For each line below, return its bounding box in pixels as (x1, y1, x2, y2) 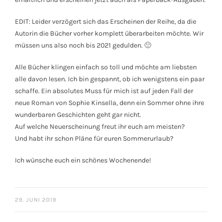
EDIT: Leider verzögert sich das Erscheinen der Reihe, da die (15, 17, 196, 26)
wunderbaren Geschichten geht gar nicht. (15, 111, 141, 119)
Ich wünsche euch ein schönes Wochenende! (15, 156, 151, 165)
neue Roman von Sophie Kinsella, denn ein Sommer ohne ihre (15, 99, 204, 108)
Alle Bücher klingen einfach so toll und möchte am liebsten (15, 63, 197, 72)
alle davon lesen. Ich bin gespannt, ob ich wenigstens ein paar (15, 75, 205, 84)
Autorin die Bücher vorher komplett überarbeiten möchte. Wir (15, 29, 204, 38)
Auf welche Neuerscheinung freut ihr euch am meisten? (15, 122, 185, 131)
